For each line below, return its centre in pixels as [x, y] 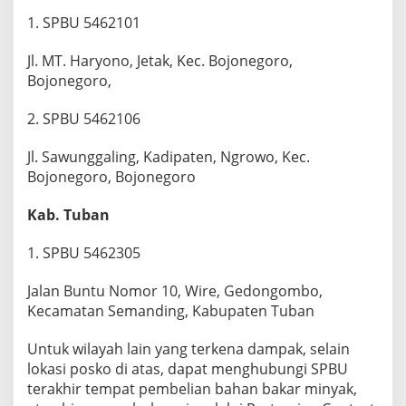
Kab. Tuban [68, 215]
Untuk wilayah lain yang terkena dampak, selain [188, 349]
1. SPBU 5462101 [84, 23]
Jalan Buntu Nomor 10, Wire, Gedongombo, [175, 291]
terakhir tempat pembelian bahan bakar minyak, [192, 389]
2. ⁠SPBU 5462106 [84, 119]
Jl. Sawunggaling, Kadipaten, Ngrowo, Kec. [169, 157]
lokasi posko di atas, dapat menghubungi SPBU [188, 369]
